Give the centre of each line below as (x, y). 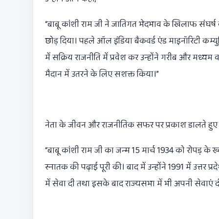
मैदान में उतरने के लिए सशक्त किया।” (102, 75)
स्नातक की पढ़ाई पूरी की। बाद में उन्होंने (107, 167)
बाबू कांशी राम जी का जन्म (90, 151)
